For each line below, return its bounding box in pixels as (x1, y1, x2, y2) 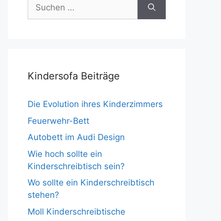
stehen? (28, 190, 59, 200)
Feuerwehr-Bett (28, 115, 89, 126)
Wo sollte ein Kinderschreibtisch (28, 178, 154, 187)
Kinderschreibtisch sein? (28, 161, 125, 171)
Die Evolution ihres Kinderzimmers (28, 99, 163, 109)
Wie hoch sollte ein (28, 148, 102, 159)
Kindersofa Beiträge (28, 70, 120, 82)
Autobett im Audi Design (28, 132, 125, 142)
